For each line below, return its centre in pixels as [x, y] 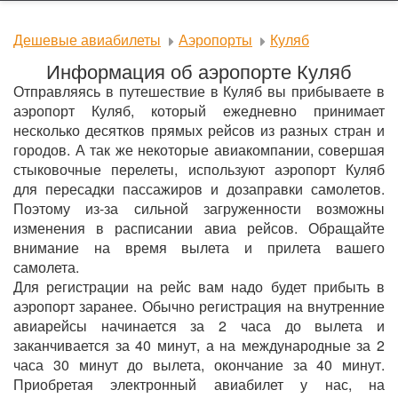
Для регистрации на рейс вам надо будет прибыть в [199, 286]
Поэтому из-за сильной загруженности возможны [199, 208]
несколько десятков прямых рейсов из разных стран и [199, 130]
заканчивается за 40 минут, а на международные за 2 [199, 345]
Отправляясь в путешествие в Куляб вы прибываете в [199, 91]
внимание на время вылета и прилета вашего [199, 247]
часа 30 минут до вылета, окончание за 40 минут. [199, 364]
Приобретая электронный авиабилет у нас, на [199, 384]
